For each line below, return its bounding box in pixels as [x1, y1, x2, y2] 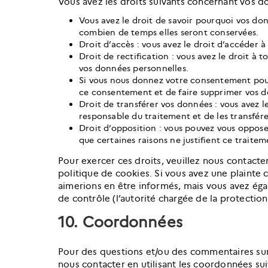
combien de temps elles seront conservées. [79, 27, 259, 38]
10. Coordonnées [58, 213, 182, 232]
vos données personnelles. [79, 63, 188, 74]
